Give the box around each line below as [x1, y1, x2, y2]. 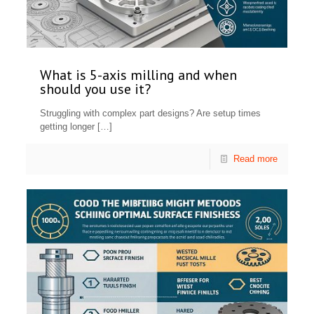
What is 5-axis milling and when [40, 66, 238, 85]
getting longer [40, 121, 95, 132]
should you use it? [40, 80, 151, 99]
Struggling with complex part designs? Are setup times [40, 108, 261, 119]
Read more [233, 153, 278, 165]
